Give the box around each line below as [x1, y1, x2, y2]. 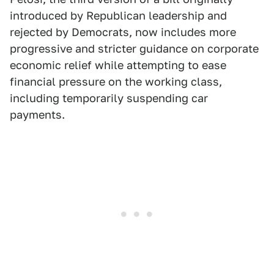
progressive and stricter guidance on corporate [10, 42, 259, 56]
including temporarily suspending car [10, 92, 208, 105]
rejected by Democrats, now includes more [10, 26, 236, 39]
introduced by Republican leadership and [10, 9, 227, 23]
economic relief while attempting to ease [10, 59, 226, 72]
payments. [10, 108, 65, 122]
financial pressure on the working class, [10, 75, 222, 89]
